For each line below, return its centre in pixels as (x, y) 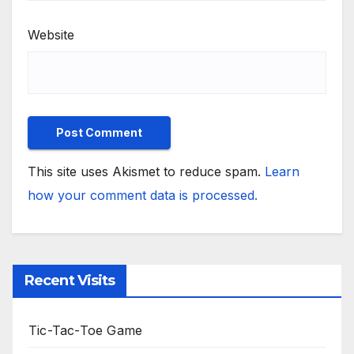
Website (51, 34)
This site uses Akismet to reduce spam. (146, 171)
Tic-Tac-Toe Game (86, 330)
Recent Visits (70, 280)
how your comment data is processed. (143, 195)
